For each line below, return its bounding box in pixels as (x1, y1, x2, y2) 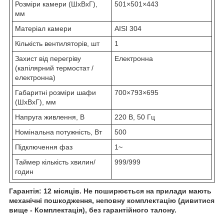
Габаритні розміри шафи (15, 88, 96, 96)
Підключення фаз (15, 142, 72, 151)
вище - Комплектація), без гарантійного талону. (9, 205, 176, 214)
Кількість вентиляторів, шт (15, 39, 99, 47)
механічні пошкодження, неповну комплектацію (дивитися (9, 196, 214, 204)
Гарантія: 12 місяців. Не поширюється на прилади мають (9, 186, 211, 195)
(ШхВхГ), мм (15, 97, 56, 106)
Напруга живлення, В (15, 112, 84, 121)
